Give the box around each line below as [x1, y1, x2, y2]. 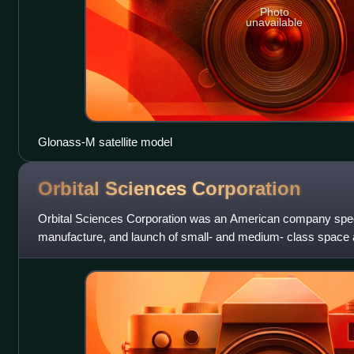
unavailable [246, 16, 303, 29]
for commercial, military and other [37, 248, 210, 262]
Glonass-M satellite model [37, 135, 172, 149]
